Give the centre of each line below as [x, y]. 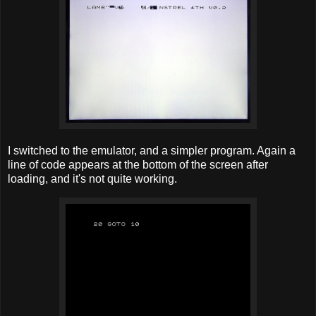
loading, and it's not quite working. [92, 179]
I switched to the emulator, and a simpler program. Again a [152, 151]
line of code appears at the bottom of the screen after [138, 165]
